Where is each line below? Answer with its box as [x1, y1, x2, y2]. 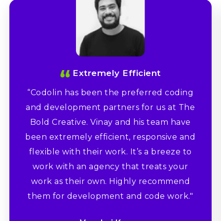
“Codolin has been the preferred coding [27, 88, 194, 98]
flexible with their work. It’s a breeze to [29, 147, 192, 157]
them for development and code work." [28, 191, 193, 201]
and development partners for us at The [26, 103, 195, 112]
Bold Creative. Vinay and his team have [30, 117, 191, 127]
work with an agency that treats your [32, 162, 188, 172]
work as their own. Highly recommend [31, 177, 190, 186]
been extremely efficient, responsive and [25, 132, 196, 142]
